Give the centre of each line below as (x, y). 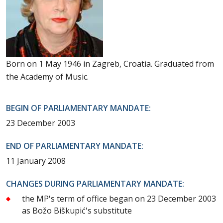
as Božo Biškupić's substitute (77, 210)
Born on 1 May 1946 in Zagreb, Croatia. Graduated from (110, 63)
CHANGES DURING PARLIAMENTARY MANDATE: (95, 183)
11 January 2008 (36, 161)
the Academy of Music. (47, 76)
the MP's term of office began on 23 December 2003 (119, 198)
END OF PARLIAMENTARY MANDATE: (75, 146)
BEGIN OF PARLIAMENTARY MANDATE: (78, 108)
